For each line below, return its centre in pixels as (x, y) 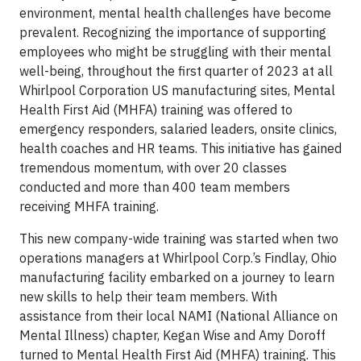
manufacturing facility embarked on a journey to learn (177, 277)
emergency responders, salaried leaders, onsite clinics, (178, 129)
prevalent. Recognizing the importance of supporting (173, 32)
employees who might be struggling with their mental (175, 52)
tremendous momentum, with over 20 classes (153, 168)
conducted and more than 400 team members (155, 187)
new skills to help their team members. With (148, 297)
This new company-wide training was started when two (179, 239)
